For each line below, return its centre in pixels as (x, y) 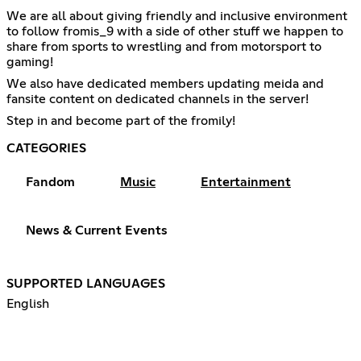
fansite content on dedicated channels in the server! (158, 99)
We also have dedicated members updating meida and (165, 83)
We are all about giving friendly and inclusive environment (177, 16)
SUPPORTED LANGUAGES (86, 283)
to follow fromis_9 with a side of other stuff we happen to (175, 31)
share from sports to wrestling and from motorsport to (164, 46)
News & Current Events (97, 230)
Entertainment (246, 182)
